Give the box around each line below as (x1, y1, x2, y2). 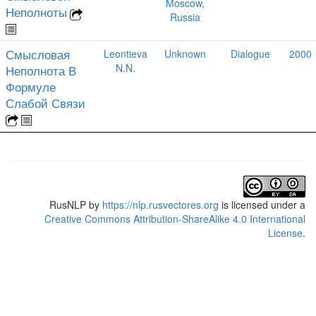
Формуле (6, 78, 56, 95)
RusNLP (49, 197, 86, 212)
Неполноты (6, 4, 67, 20)
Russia (169, 10, 200, 24)
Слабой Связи (6, 95, 85, 111)
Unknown (164, 47, 206, 61)
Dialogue (230, 47, 270, 61)
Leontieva (104, 47, 147, 61)
